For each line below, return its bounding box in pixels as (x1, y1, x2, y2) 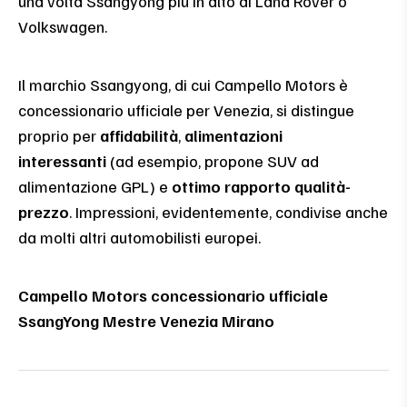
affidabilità (100, 125, 178, 146)
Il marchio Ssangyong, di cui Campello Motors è (18, 74, 348, 95)
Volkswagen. (18, 16, 107, 37)
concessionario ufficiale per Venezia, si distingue (18, 100, 354, 121)
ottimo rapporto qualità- (172, 176, 351, 197)
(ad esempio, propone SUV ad (106, 151, 319, 172)
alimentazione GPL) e (18, 176, 172, 197)
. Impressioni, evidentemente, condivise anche (69, 202, 388, 223)
